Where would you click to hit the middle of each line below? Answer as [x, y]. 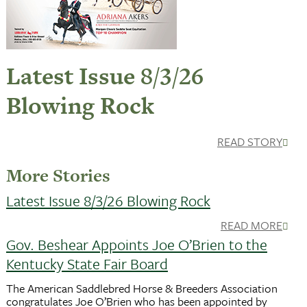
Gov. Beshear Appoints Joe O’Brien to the [136, 244]
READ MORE [251, 225]
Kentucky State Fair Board [87, 263]
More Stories [58, 175]
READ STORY [249, 142]
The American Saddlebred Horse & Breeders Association [142, 288]
